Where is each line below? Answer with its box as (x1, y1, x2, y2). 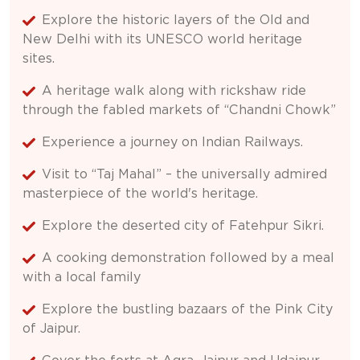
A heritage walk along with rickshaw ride (42, 83, 306, 99)
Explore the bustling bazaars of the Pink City (42, 301, 333, 317)
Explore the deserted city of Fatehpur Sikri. (42, 218, 324, 234)
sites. (22, 51, 55, 67)
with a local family (22, 269, 141, 285)
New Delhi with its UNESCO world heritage (22, 31, 302, 47)
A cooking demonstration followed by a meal (42, 250, 334, 266)
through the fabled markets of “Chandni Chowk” (22, 102, 336, 118)
